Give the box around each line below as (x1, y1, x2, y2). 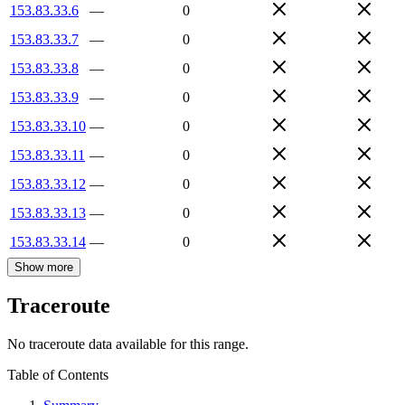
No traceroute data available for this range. (7, 336, 249, 353)
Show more (14, 259, 73, 274)
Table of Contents (7, 367, 108, 383)
